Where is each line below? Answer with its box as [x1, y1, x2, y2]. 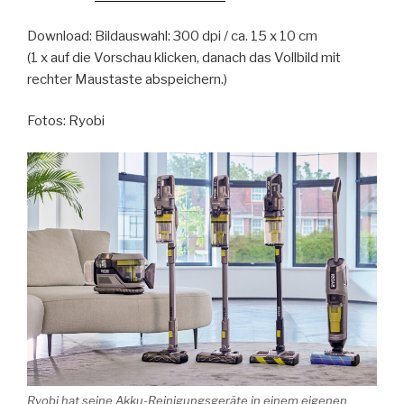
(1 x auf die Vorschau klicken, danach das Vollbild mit [27, 49, 341, 66]
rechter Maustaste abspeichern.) [27, 70, 227, 87]
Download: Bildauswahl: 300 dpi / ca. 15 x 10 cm [27, 27, 317, 44]
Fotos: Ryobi [27, 113, 105, 130]
